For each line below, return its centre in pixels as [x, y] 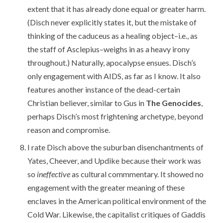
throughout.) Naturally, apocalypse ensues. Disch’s [112, 62]
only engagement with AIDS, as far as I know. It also [114, 76]
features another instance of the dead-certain [104, 89]
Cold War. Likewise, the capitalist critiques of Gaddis [117, 214]
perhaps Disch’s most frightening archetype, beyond [115, 116]
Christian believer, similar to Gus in [87, 103]
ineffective [54, 174]
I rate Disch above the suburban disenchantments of [116, 147]
